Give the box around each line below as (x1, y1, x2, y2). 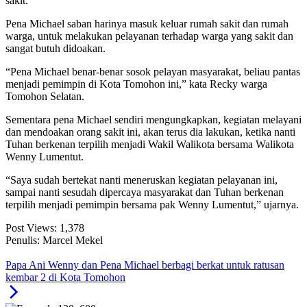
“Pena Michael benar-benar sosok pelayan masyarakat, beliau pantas (5, 66, 300, 78)
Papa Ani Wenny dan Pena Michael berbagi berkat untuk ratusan (5, 259, 284, 271)
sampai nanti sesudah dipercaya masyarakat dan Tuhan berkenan (5, 186, 284, 199)
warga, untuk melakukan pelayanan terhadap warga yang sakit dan (5, 30, 293, 42)
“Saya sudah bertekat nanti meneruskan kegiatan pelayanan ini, (5, 174, 278, 186)
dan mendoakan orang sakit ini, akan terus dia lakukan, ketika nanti (5, 126, 295, 138)
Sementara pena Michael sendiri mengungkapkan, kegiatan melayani (5, 114, 302, 126)
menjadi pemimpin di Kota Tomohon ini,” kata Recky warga (5, 78, 267, 90)
